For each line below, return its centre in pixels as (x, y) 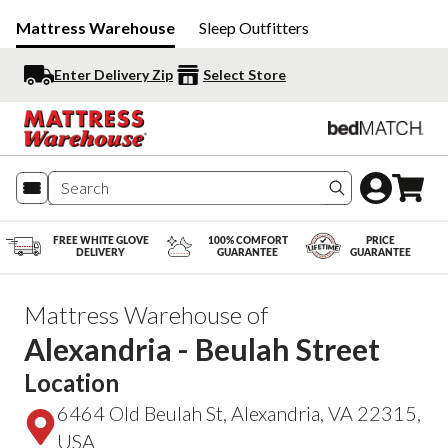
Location (71, 382)
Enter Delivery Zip (113, 74)
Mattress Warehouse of (146, 314)
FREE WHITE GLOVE (100, 240)
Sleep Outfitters (254, 27)
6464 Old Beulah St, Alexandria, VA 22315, (238, 412)
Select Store (244, 74)
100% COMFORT (247, 240)
